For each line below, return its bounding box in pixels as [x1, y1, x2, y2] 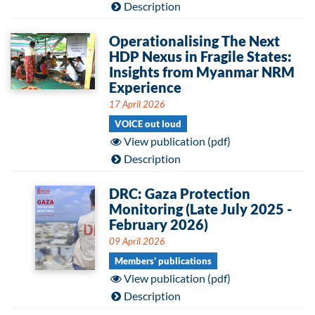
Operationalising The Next [109, 32, 280, 49]
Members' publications [115, 255, 212, 266]
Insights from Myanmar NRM [109, 63, 295, 80]
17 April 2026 [109, 98, 165, 110]
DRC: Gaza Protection [109, 185, 250, 202]
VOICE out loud [115, 118, 181, 129]
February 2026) [109, 216, 208, 233]
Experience [109, 79, 181, 96]
